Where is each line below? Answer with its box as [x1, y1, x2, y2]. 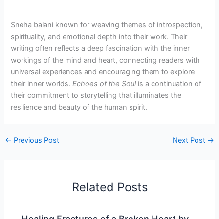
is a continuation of [136, 79, 202, 88]
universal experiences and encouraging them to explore [11, 67, 195, 77]
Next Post [173, 135, 208, 145]
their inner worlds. [11, 79, 73, 88]
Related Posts [71, 180, 148, 195]
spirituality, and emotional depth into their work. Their [11, 32, 188, 42]
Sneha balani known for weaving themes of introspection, [11, 21, 203, 30]
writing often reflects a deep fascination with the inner [11, 44, 190, 53]
